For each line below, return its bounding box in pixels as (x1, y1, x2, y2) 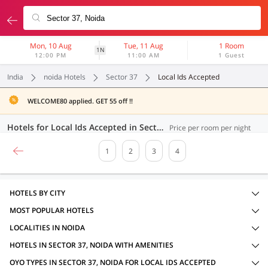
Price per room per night (169, 123, 251, 133)
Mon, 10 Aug (29, 41, 72, 51)
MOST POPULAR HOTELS (10, 205, 94, 215)
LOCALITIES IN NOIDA (10, 223, 85, 233)
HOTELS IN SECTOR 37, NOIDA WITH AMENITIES (10, 240, 173, 250)
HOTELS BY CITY (10, 188, 65, 198)
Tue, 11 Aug (124, 41, 164, 51)
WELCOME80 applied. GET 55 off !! (28, 96, 133, 105)
